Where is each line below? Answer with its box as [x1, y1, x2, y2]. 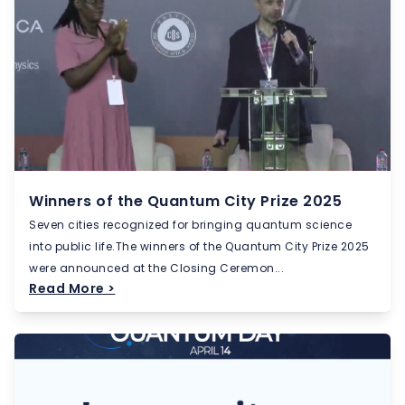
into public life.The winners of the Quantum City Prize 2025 [29, 239, 370, 254]
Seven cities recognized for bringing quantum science [29, 217, 352, 232]
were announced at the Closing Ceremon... [29, 260, 284, 276]
